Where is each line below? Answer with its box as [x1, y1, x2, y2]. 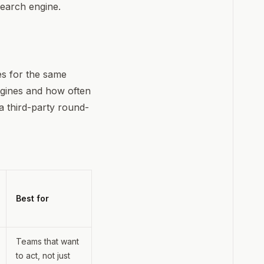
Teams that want [16, 236, 79, 246]
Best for [16, 193, 49, 203]
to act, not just [16, 250, 70, 260]
